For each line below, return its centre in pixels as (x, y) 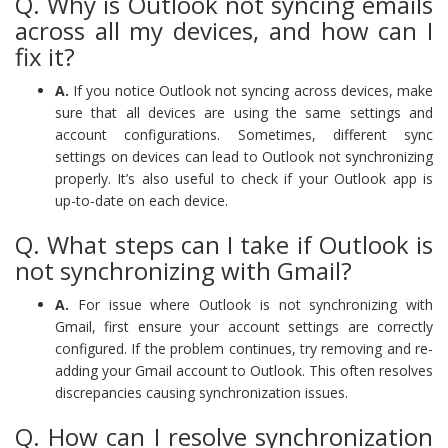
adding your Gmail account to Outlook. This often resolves (244, 370)
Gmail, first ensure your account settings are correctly (244, 326)
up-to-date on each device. (141, 200)
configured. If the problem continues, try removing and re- (244, 348)
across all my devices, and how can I (224, 30)
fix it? (45, 56)
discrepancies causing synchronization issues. (201, 392)
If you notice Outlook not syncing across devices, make (251, 90)
